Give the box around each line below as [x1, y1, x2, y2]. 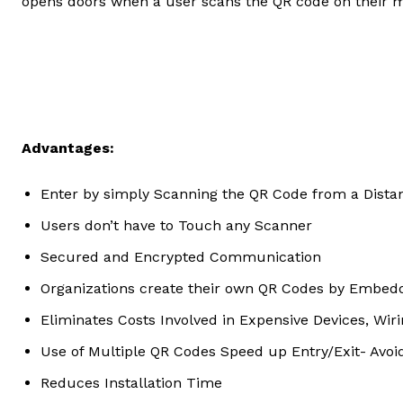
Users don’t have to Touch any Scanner [40, 217, 312, 235]
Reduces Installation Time [40, 374, 222, 392]
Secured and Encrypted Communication [40, 248, 321, 266]
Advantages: [22, 139, 114, 157]
